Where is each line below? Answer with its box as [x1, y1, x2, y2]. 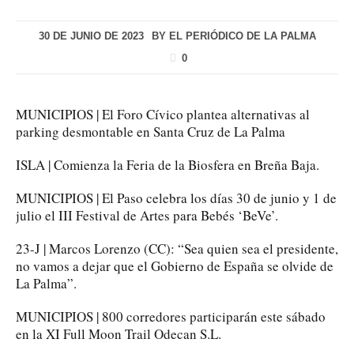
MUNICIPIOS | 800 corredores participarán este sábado [16, 307, 326, 326]
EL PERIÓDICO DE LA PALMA [168, 29, 316, 42]
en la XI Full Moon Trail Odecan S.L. [16, 325, 221, 344]
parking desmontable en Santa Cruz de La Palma [16, 122, 285, 141]
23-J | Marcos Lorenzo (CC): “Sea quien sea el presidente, [16, 239, 338, 258]
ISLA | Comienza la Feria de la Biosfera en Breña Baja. [16, 156, 319, 175]
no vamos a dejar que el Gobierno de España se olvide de [16, 257, 333, 276]
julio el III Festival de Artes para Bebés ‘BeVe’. [16, 206, 278, 225]
